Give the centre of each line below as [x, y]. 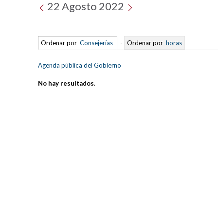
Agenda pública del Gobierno [80, 65]
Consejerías [97, 43]
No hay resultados [66, 83]
